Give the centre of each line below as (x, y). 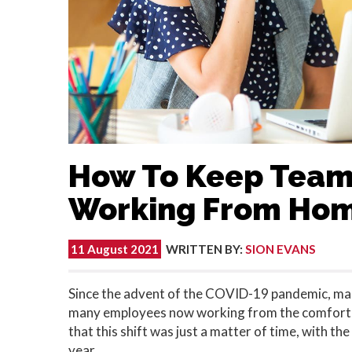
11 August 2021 (115, 249)
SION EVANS (280, 249)
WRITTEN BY (203, 249)
